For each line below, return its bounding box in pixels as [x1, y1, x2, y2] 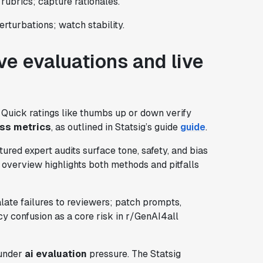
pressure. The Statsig [86, 247, 181, 260]
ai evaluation [24, 247, 87, 260]
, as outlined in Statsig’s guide [50, 120, 180, 133]
